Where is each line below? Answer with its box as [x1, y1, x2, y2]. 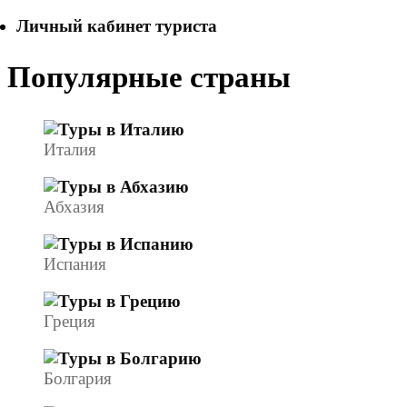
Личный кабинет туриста [16, 16, 217, 35]
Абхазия [44, 196, 104, 216]
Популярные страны [7, 61, 291, 94]
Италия [44, 139, 96, 159]
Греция [44, 311, 95, 331]
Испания [44, 253, 106, 273]
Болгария [44, 368, 112, 388]
